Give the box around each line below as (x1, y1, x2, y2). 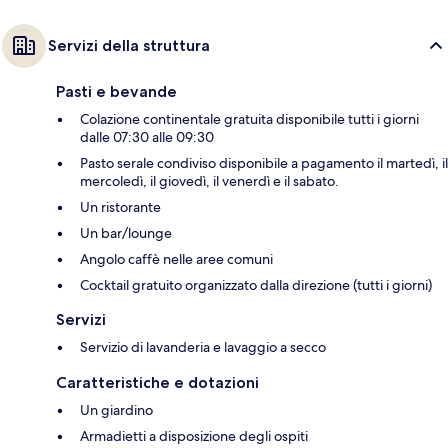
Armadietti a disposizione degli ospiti (80, 427, 308, 446)
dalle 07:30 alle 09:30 (80, 128, 214, 147)
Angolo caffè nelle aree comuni (80, 250, 273, 269)
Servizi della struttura (48, 36, 210, 56)
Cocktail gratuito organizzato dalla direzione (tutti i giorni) (80, 276, 432, 295)
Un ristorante (80, 198, 161, 217)
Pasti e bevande (56, 82, 177, 102)
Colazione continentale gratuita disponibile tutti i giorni (80, 110, 419, 129)
